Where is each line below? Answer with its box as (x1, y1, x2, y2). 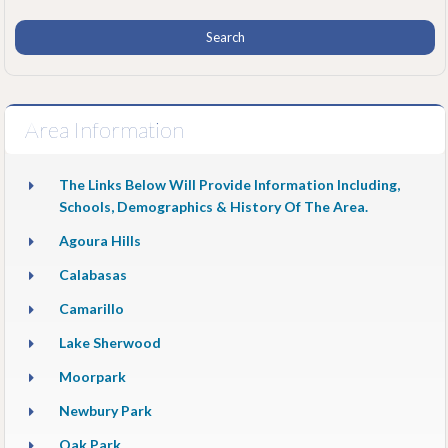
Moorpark (59, 367, 126, 385)
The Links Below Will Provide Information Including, (59, 175, 400, 193)
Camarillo (59, 299, 124, 317)
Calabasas (59, 265, 127, 283)
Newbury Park (59, 401, 152, 419)
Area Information (25, 115, 184, 143)
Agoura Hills (59, 231, 141, 249)
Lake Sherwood (59, 333, 161, 351)
